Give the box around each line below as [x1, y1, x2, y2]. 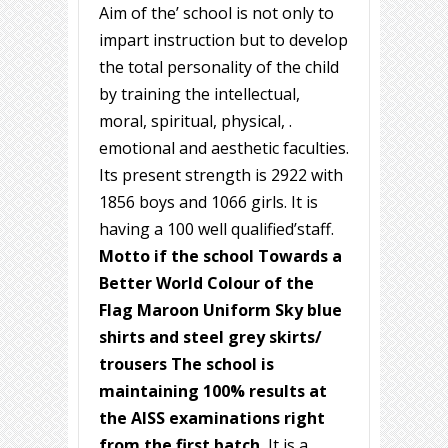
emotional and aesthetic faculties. [99, 137, 349, 160]
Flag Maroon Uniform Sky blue [99, 299, 342, 322]
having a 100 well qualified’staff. [99, 218, 334, 241]
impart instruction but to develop [99, 29, 348, 52]
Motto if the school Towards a [99, 245, 342, 268]
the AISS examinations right [99, 407, 325, 430]
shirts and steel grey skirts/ [99, 326, 322, 349]
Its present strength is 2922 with [99, 164, 343, 187]
